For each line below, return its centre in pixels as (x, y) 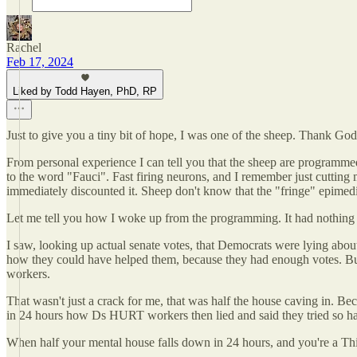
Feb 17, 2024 (40, 62)
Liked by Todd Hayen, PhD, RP (85, 91)
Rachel (24, 47)
